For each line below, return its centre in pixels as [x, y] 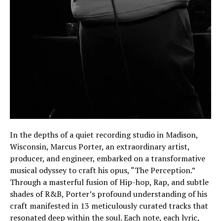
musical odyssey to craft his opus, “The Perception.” [102, 170]
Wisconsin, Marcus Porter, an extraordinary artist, [100, 146]
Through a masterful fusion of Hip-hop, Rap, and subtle [109, 182]
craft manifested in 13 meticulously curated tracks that [109, 205]
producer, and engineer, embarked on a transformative [108, 158]
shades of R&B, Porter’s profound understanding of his [109, 194]
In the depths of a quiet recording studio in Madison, [104, 134]
